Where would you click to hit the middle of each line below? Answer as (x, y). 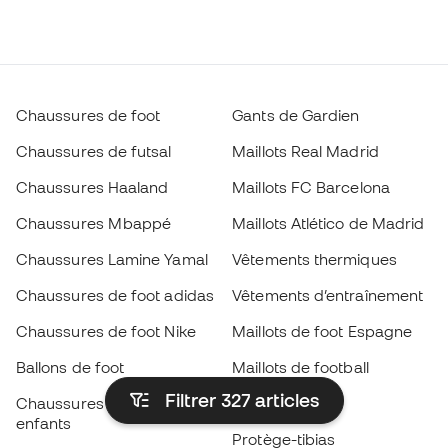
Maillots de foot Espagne (322, 331)
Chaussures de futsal (94, 151)
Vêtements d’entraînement (328, 295)
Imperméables (285, 403)
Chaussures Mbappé (94, 223)
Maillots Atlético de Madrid (328, 223)
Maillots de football (300, 367)
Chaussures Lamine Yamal (112, 259)
